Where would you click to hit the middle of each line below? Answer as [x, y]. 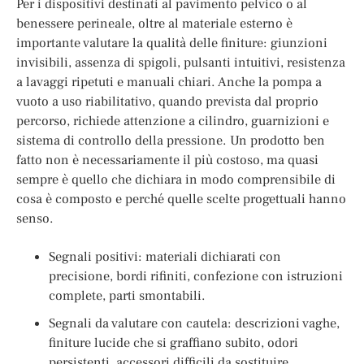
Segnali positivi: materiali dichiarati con [165, 256]
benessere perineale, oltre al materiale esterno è [154, 23]
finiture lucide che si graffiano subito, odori [173, 342]
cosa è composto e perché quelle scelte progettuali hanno [181, 198]
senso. [35, 218]
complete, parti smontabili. [127, 295]
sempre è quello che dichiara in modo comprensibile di [176, 179]
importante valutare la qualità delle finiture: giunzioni [172, 42]
